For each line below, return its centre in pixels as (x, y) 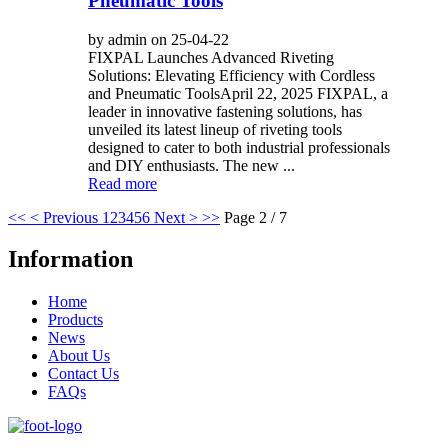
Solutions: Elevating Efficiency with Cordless (231, 75)
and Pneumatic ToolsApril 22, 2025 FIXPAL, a (238, 93)
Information (70, 259)
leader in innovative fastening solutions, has (225, 111)
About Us (79, 356)
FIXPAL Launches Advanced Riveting (211, 57)
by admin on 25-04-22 (158, 39)
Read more (122, 183)
